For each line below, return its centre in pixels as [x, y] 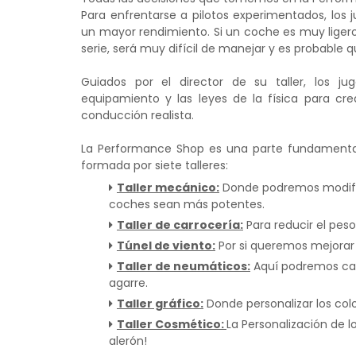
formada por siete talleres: [155, 165]
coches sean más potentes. [187, 204]
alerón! [128, 341]
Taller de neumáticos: [184, 266]
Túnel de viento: [166, 246]
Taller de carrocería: [180, 225]
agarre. [128, 283]
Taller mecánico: [168, 188]
